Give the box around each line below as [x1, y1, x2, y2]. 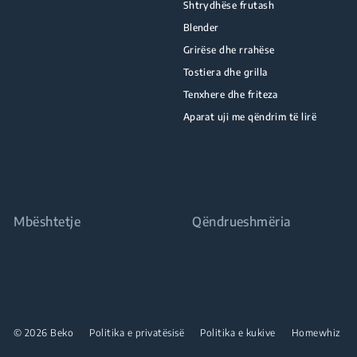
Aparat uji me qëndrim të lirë [182, 111, 317, 123]
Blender [182, 22, 219, 33]
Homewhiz [291, 327, 341, 339]
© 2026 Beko [13, 327, 74, 339]
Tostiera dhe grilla [182, 66, 268, 78]
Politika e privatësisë [89, 327, 185, 339]
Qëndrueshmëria [192, 214, 291, 229]
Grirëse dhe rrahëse [182, 44, 275, 56]
